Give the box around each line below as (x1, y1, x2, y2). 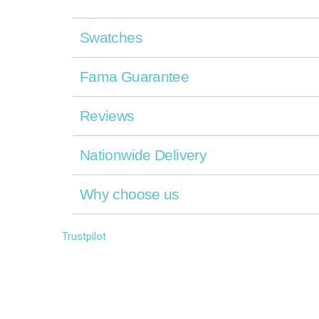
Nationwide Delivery (80, 146, 207, 163)
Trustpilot (62, 229, 106, 243)
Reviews (80, 107, 135, 124)
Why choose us (80, 185, 179, 202)
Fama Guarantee (80, 68, 189, 85)
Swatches (80, 28, 142, 46)
